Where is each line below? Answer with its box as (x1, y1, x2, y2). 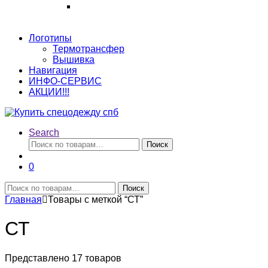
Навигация (29, 65, 77, 75)
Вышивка (53, 54, 95, 65)
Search (29, 127, 59, 138)
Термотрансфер (53, 44, 124, 54)
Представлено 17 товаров (5, 252, 121, 263)
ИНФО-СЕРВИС (29, 76, 102, 86)
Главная (5, 194, 42, 205)
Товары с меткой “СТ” (48, 194, 143, 205)
